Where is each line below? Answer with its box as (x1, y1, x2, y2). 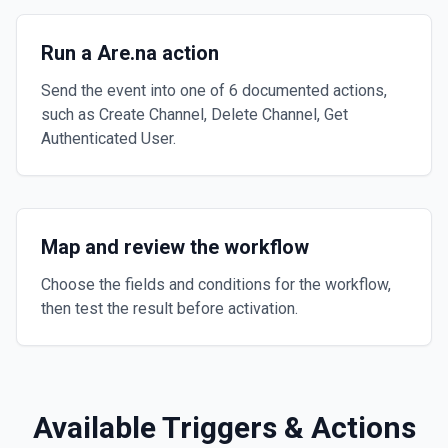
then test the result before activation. (41, 299, 298, 318)
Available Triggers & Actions (32, 410, 416, 445)
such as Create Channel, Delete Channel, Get (41, 105, 348, 124)
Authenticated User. (41, 129, 176, 148)
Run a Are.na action (41, 41, 219, 65)
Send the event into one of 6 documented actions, (41, 81, 387, 100)
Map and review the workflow (41, 235, 309, 259)
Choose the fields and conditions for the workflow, (41, 275, 391, 294)
